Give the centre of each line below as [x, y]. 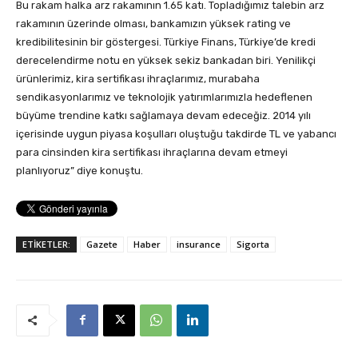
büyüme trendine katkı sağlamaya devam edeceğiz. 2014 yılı [163, 115]
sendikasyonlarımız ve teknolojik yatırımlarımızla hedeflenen [164, 97]
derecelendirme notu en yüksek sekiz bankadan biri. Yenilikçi [166, 60]
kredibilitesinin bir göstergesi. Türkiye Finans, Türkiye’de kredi [166, 42]
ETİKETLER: [46, 244]
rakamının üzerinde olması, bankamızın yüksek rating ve [153, 23]
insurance [199, 244]
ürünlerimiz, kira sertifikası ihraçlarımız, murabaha [138, 78]
